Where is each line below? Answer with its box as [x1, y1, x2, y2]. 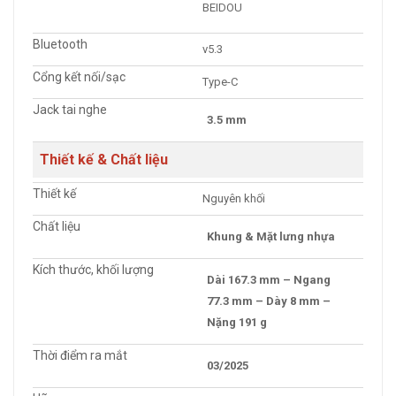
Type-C [202, 75, 238, 88]
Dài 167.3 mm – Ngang [207, 273, 331, 286]
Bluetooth [33, 37, 88, 51]
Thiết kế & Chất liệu [40, 151, 168, 168]
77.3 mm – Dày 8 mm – [207, 294, 331, 308]
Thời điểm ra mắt [33, 348, 127, 362]
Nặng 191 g [207, 316, 267, 329]
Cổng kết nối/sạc [33, 70, 126, 84]
